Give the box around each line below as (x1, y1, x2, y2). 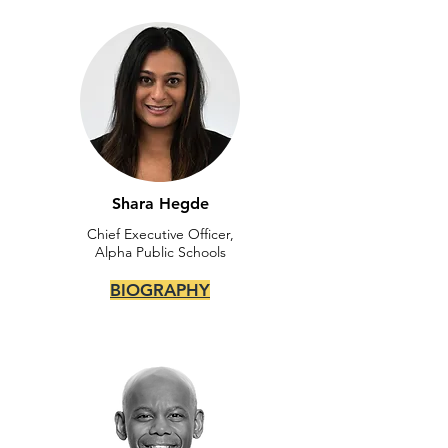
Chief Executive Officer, (86, 225, 234, 243)
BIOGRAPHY (110, 280, 210, 300)
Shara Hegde (111, 194, 209, 213)
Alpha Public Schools (94, 243, 226, 261)
